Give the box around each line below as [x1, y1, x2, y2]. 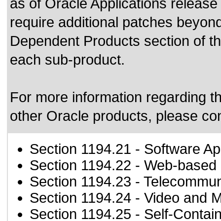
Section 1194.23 [30, 174, 131, 189]
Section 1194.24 [30, 190, 131, 206]
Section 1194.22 [30, 157, 131, 173]
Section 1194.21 [30, 141, 131, 157]
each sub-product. [10, 52, 125, 68]
